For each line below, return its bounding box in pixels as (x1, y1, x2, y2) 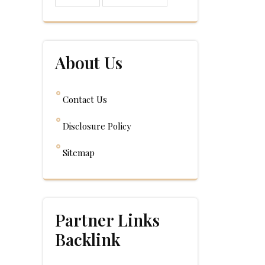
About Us (55, 51, 122, 73)
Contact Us (63, 93, 107, 105)
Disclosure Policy (63, 120, 131, 132)
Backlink (55, 228, 121, 250)
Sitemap (63, 147, 95, 159)
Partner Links (55, 209, 160, 231)
